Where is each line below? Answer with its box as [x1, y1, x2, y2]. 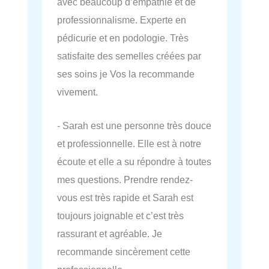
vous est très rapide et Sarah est [57, 192, 193, 204]
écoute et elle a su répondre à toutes [57, 156, 211, 168]
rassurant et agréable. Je [57, 228, 162, 240]
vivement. [57, 86, 98, 97]
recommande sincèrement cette [57, 246, 190, 258]
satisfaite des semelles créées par [57, 50, 201, 61]
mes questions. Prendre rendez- [57, 174, 193, 186]
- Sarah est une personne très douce [57, 120, 211, 131]
